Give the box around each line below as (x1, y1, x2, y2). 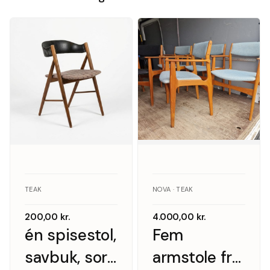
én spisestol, (25, 225, 116, 245)
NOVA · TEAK (152, 185, 193, 193)
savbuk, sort (25, 247, 114, 268)
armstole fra (152, 247, 240, 268)
